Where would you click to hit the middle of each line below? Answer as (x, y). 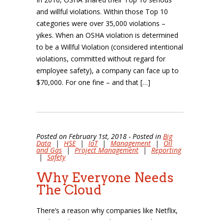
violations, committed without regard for (101, 59)
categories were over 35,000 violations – (101, 23)
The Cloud (69, 190)
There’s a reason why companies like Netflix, (107, 210)
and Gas (49, 150)
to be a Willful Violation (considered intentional (110, 47)
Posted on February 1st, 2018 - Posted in (100, 136)
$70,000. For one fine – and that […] (93, 82)
